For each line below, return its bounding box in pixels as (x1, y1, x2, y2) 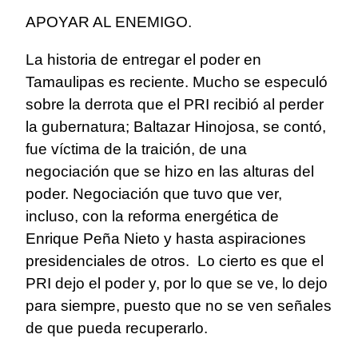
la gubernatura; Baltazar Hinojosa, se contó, (26, 118, 326, 136)
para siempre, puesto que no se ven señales (26, 297, 332, 315)
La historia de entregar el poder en (26, 51, 261, 69)
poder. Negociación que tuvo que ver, (26, 185, 282, 203)
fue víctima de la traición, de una (26, 141, 247, 158)
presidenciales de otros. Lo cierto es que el (26, 253, 324, 270)
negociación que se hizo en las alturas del (26, 163, 314, 181)
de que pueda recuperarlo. (26, 320, 208, 337)
